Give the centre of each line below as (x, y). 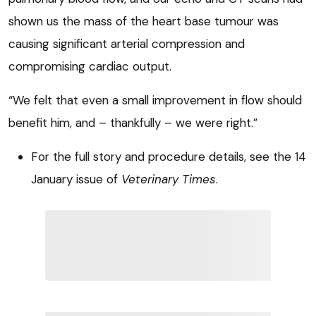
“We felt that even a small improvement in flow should (155, 100)
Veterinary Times (169, 179)
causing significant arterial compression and (127, 43)
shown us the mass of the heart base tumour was (144, 21)
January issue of (76, 179)
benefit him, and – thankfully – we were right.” (133, 122)
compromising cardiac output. (90, 66)
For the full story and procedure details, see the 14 (169, 156)
